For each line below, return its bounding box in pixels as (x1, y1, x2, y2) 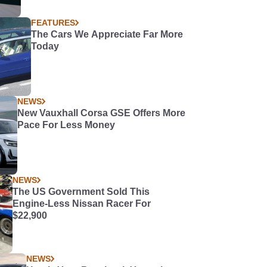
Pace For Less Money (17, 120, 116, 130)
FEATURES (30, 18, 75, 27)
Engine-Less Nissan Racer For (13, 198, 151, 209)
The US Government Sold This (13, 187, 150, 197)
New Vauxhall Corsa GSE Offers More (17, 108, 186, 118)
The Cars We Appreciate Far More (30, 29, 183, 39)
